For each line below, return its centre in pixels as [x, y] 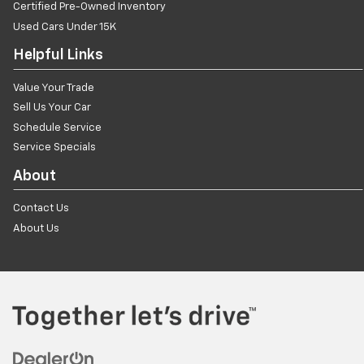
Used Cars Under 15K [65, 27]
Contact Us [41, 209]
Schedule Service [57, 128]
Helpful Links [58, 56]
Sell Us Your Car [52, 108]
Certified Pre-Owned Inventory [89, 7]
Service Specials [54, 148]
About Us [36, 228]
